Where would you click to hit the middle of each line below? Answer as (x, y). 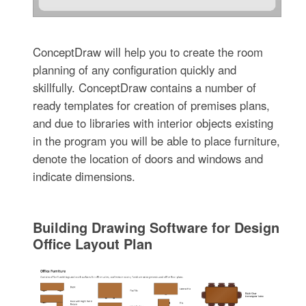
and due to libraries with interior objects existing (153, 123)
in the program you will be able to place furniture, (157, 140)
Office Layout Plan (93, 243)
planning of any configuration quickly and (135, 69)
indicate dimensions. (84, 176)
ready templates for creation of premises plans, (152, 105)
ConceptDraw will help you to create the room (148, 52)
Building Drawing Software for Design (156, 227)
